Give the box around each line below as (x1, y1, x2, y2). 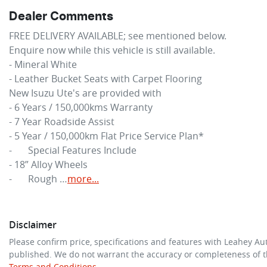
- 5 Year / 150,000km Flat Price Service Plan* (9, 129, 204, 142)
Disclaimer (9, 218, 57, 231)
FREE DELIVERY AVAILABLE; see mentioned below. (9, 29, 226, 42)
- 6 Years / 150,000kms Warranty (9, 100, 153, 114)
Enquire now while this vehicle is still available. (9, 43, 215, 57)
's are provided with (73, 86, 162, 100)
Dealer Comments (9, 10, 113, 23)
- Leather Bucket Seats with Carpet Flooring (9, 72, 202, 85)
